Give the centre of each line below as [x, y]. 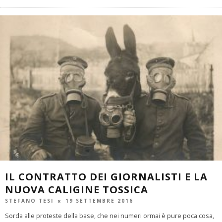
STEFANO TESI [29, 201]
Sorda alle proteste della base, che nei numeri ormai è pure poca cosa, [110, 216]
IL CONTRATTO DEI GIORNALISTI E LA [106, 177]
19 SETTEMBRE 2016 [99, 201]
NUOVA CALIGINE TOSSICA [77, 190]
